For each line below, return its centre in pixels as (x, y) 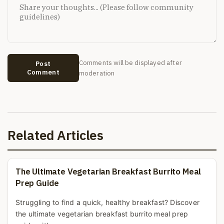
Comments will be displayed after (130, 62)
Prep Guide (37, 183)
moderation (97, 73)
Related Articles (55, 135)
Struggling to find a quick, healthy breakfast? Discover (107, 202)
